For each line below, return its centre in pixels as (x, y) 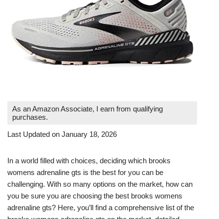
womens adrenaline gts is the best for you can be (85, 172)
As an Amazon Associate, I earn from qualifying (88, 109)
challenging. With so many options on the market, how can (100, 184)
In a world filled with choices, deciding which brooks (89, 160)
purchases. (30, 117)
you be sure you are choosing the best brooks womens (95, 196)
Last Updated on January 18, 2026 (62, 134)
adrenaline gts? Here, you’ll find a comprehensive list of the (101, 207)
